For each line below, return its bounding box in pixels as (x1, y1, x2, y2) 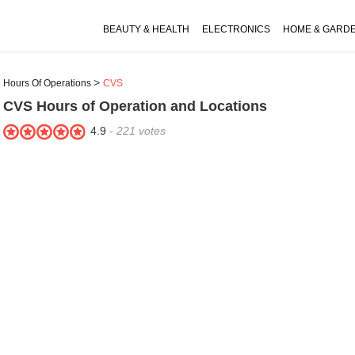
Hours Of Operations (3, 78, 91, 89)
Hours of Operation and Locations (32, 98, 267, 114)
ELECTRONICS (202, 24, 270, 35)
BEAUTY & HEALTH (103, 24, 189, 35)
